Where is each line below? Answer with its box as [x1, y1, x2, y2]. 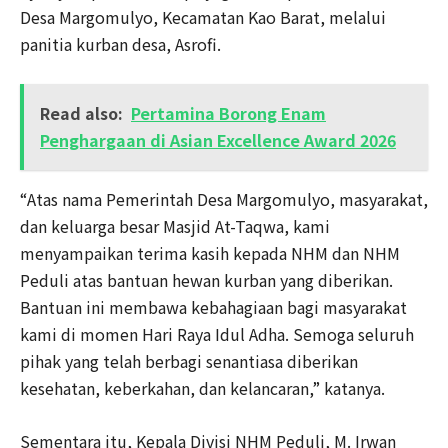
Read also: [40, 100, 123, 125]
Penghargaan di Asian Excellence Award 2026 [40, 127, 396, 152]
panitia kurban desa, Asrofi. [20, 31, 221, 56]
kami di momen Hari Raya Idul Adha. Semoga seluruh [20, 321, 414, 346]
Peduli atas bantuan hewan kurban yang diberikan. [20, 267, 393, 292]
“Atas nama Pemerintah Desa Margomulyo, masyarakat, [20, 186, 428, 211]
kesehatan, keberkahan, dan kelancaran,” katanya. [20, 375, 385, 400]
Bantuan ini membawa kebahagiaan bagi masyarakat [20, 294, 407, 319]
